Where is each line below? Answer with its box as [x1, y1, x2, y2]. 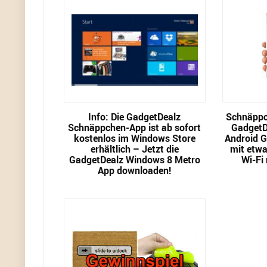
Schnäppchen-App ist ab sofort [68, 121, 201, 135]
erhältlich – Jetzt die [90, 142, 179, 156]
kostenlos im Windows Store [73, 132, 195, 145]
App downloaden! [98, 164, 172, 178]
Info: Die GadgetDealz [88, 110, 181, 124]
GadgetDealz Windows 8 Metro [69, 153, 200, 167]
